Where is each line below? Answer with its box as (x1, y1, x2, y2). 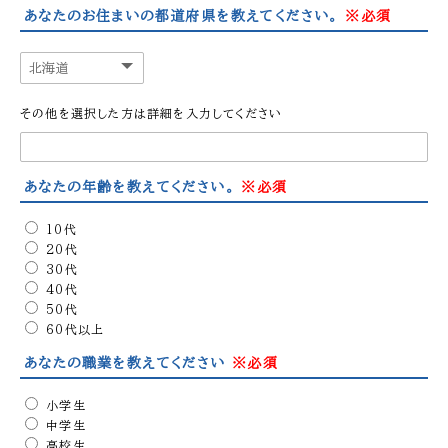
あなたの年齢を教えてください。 (24, 180, 242, 195)
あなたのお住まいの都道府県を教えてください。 (24, 9, 346, 24)
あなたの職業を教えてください (24, 356, 232, 371)
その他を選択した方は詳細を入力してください (20, 107, 283, 120)
